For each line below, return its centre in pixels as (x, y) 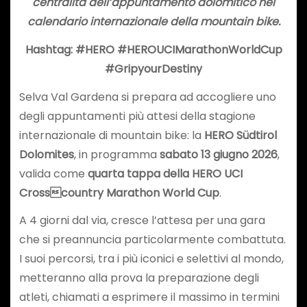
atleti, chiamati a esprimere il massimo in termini (149, 297)
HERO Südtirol (240, 135)
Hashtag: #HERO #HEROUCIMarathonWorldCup (153, 49)
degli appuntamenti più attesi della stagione (137, 116)
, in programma (116, 154)
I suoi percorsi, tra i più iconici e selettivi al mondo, (151, 259)
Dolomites (46, 154)
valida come (53, 173)
